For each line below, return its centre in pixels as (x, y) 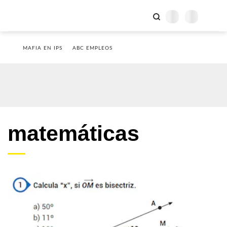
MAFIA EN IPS (43, 48)
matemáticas (73, 133)
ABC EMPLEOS (92, 48)
